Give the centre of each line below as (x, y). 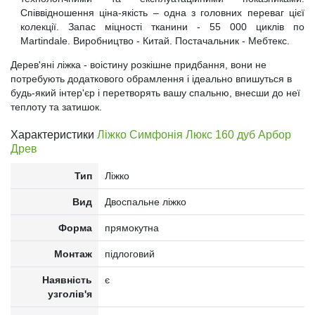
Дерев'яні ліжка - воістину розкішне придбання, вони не (139, 64)
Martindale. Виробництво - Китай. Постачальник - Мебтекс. (155, 40)
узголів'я (70, 294)
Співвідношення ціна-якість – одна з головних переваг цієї (162, 12)
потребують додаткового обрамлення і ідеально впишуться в (151, 78)
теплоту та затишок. (56, 107)
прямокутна (131, 227)
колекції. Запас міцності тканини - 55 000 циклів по (162, 26)
